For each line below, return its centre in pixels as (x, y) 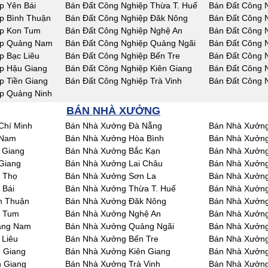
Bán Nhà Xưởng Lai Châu (114, 163)
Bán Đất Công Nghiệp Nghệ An (124, 31)
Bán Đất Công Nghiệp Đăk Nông (127, 18)
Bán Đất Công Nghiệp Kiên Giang (129, 68)
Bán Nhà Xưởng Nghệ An (113, 214)
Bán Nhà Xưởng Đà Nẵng (114, 126)
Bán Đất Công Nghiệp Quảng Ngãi (130, 43)
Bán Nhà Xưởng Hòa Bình (115, 138)
